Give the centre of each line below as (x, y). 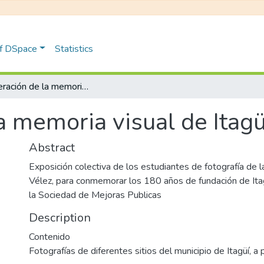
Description (60, 218)
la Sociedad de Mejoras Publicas (95, 195)
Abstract (52, 148)
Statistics (74, 49)
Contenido (49, 237)
